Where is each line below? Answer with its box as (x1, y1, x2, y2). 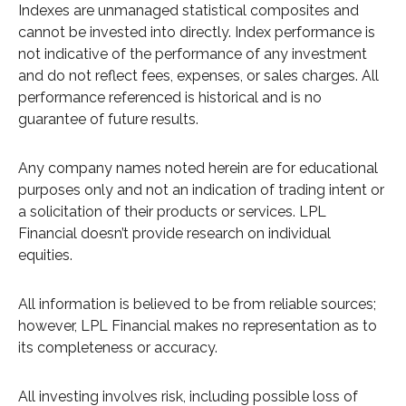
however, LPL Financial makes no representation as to (18, 317, 377, 335)
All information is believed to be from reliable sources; (18, 295, 376, 314)
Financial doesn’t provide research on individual (18, 225, 331, 243)
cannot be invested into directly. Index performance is (18, 24, 375, 42)
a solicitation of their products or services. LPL (18, 203, 326, 221)
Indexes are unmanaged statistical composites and (18, 2, 359, 20)
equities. (18, 246, 72, 265)
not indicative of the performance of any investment (18, 45, 367, 63)
